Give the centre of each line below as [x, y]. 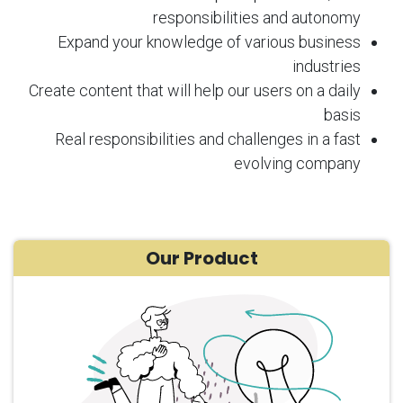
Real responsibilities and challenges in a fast [208, 139]
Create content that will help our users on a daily [195, 90]
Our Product [201, 258]
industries [327, 66]
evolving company [297, 163]
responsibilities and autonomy [257, 18]
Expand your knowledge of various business [209, 42]
